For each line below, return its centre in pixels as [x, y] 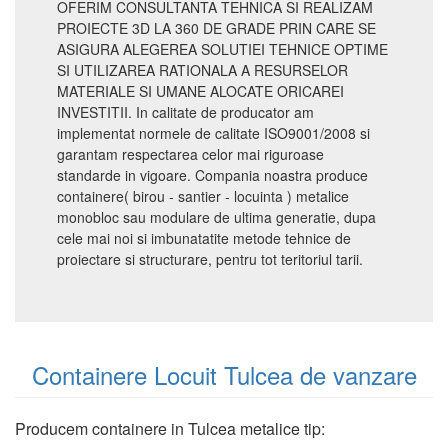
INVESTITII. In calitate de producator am [185, 112]
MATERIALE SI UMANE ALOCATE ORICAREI [200, 91]
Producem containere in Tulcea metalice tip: [170, 428]
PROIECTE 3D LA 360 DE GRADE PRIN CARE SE [216, 28]
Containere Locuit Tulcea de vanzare [224, 374]
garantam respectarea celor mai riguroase [190, 154]
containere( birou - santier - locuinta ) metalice [203, 196]
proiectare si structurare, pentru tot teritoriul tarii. [210, 259]
